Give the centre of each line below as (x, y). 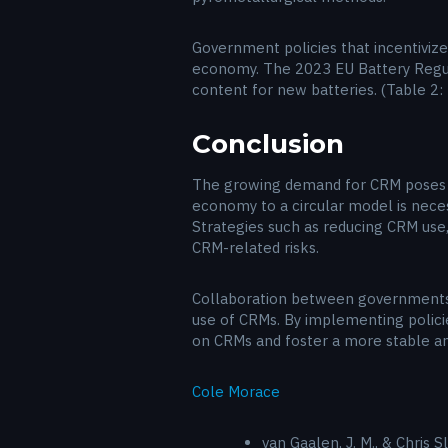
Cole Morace (236, 391)
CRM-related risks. (255, 247)
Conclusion (268, 143)
